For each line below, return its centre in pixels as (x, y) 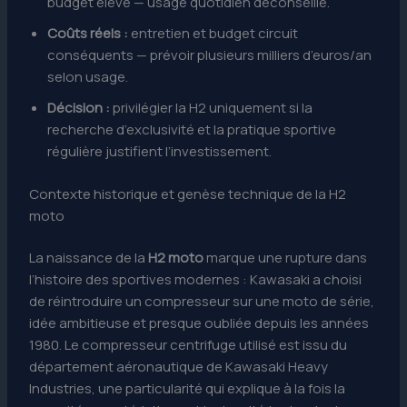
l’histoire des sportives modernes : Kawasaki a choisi (196, 280)
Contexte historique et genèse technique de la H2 (188, 194)
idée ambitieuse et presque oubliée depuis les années (199, 323)
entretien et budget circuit (213, 34)
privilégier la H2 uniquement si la (212, 108)
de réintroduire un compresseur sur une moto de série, (202, 302)
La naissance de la (89, 258)
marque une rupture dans (286, 258)
